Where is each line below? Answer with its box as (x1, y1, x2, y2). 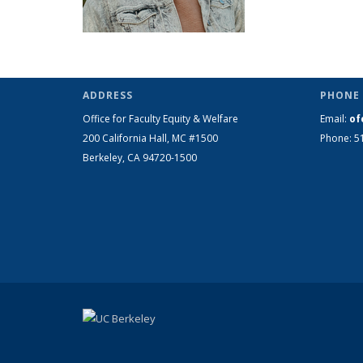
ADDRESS (83, 88, 133, 102)
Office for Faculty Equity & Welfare (83, 112, 238, 126)
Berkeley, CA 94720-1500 (83, 151, 197, 164)
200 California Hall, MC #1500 (83, 131, 218, 145)
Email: (319, 112, 349, 126)
